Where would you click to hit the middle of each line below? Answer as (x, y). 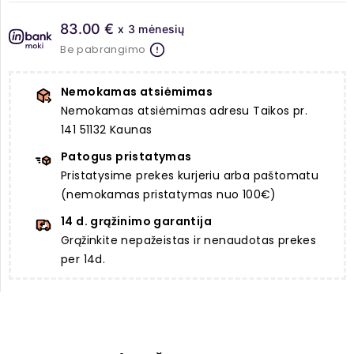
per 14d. (83, 260)
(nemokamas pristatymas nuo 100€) (169, 195)
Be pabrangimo (103, 50)
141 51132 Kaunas (107, 130)
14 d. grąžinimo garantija (136, 222)
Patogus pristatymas (126, 157)
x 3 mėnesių (151, 29)
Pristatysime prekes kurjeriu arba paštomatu (190, 176)
